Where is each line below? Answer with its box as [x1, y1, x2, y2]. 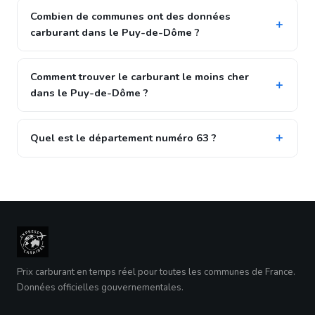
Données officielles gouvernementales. [17, 281, 184, 294]
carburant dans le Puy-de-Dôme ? [30, 25, 200, 39]
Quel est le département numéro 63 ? [30, 131, 217, 145]
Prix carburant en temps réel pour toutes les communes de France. [17, 266, 295, 278]
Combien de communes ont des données [30, 9, 231, 23]
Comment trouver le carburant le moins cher [30, 70, 249, 84]
